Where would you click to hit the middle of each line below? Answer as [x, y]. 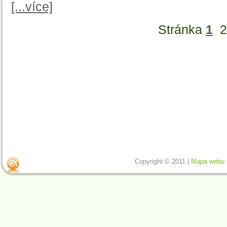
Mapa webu [208, 161]
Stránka [182, 30]
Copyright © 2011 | [163, 161]
